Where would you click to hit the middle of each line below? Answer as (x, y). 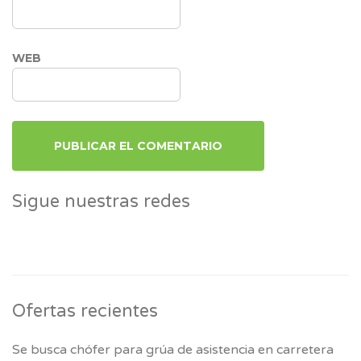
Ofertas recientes (85, 311)
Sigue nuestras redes (101, 201)
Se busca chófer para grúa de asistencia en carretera (173, 349)
